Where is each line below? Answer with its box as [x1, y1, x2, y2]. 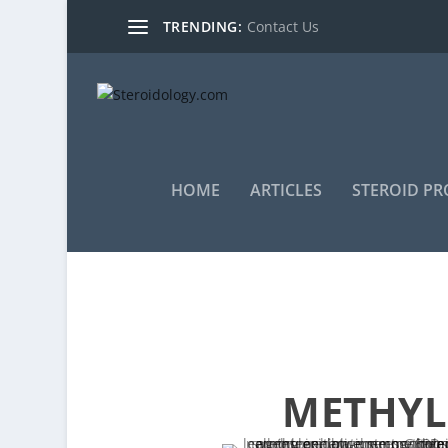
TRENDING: [162, 16, 243, 36]
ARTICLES [249, 179, 322, 201]
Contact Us [247, 16, 320, 36]
